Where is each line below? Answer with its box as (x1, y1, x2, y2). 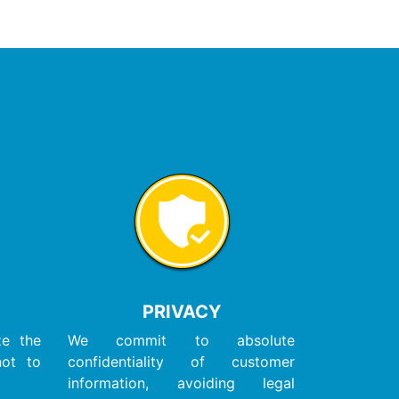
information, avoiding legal (68, 373, 295, 392)
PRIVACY (142, 300, 221, 322)
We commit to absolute (68, 330, 295, 349)
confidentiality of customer (68, 352, 295, 370)
